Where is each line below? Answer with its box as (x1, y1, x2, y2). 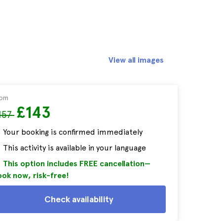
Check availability (44, 194, 113, 204)
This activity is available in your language (3, 143, 146, 152)
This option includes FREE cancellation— (3, 159, 150, 168)
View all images (109, 55, 164, 65)
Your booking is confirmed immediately (3, 127, 143, 137)
